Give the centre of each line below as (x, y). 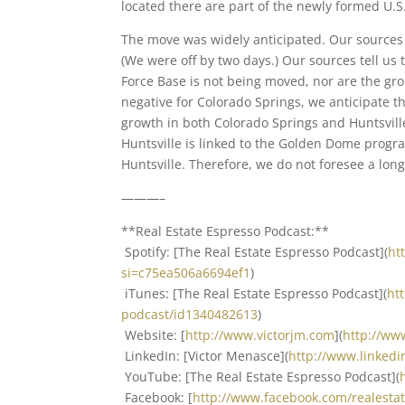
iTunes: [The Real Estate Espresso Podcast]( (254, 293)
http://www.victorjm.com (260, 335)
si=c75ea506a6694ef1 (186, 273)
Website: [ (154, 335)
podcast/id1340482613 (190, 314)
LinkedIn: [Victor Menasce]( (205, 356)
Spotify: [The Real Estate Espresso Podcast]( (255, 252)
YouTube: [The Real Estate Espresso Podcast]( (261, 377)
